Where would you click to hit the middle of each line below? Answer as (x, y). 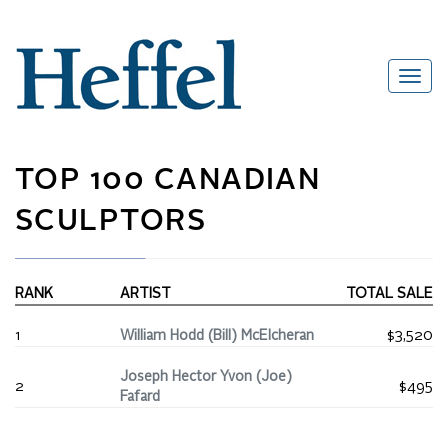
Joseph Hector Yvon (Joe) (206, 377)
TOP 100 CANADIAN (168, 181)
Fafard (140, 397)
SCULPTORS (111, 222)
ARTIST (145, 294)
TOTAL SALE (389, 294)
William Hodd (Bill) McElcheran (217, 336)
